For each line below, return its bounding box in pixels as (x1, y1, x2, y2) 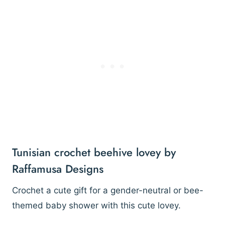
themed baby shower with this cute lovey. (12, 200, 181, 210)
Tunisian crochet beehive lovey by (12, 144, 176, 160)
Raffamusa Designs (12, 160, 103, 177)
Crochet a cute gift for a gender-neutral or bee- (12, 185, 203, 195)
